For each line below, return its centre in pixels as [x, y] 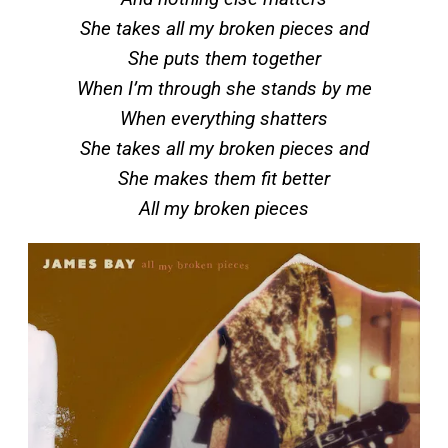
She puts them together [224, 59]
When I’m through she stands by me [224, 89]
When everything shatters [224, 119]
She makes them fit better [224, 179]
